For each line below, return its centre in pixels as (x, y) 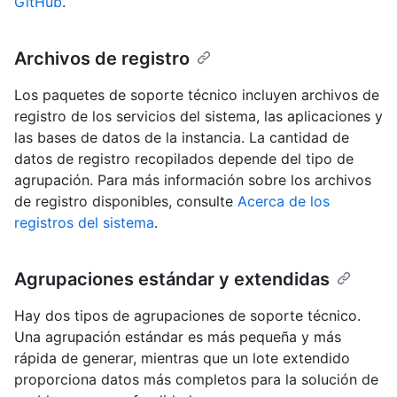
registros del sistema (84, 222)
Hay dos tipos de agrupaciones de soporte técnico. (187, 315)
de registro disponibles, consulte (126, 201)
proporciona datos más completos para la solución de (196, 379)
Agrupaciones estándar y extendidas (172, 279)
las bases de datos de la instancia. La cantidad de (182, 137)
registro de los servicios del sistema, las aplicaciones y (198, 116)
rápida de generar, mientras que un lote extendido (182, 358)
